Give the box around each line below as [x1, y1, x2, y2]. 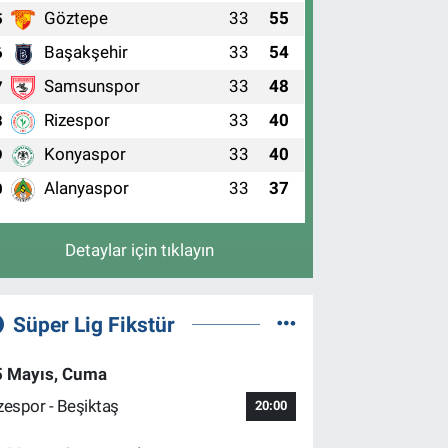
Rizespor [44, 110, 111, 130]
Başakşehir [44, 42, 129, 62]
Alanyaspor [44, 178, 130, 198]
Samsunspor [44, 76, 141, 96]
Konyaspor [44, 144, 127, 164]
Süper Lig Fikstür [12, 311, 175, 337]
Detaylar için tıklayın [65, 239, 215, 260]
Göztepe [44, 8, 109, 28]
